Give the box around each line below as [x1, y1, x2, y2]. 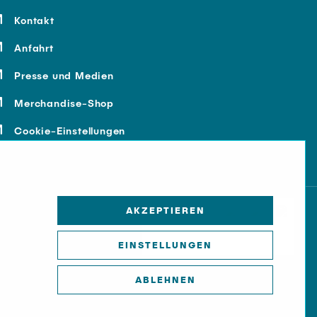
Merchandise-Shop [14, 97, 114, 109]
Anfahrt [14, 42, 54, 54]
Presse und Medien [14, 69, 114, 81]
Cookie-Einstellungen [14, 125, 126, 137]
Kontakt [14, 14, 54, 26]
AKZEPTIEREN [125, 204, 205, 216]
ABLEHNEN [134, 274, 196, 285]
